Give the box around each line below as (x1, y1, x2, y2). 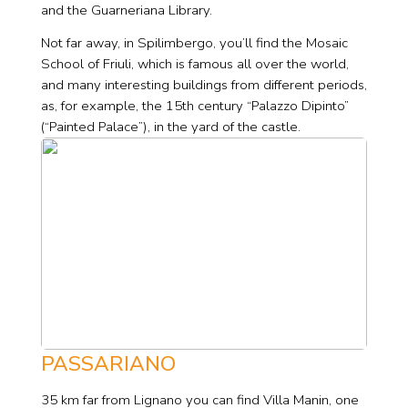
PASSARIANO (40, 349, 176, 378)
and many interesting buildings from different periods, (40, 75, 367, 94)
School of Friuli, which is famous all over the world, (40, 54, 349, 73)
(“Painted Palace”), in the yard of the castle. (40, 117, 301, 136)
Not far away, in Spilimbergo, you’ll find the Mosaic (40, 33, 348, 52)
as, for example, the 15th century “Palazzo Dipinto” (40, 96, 349, 115)
